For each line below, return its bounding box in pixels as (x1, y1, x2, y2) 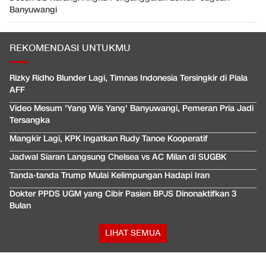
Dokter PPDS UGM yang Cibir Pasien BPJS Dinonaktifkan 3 (9, 188, 237, 200)
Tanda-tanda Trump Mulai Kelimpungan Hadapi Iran (9, 170, 210, 182)
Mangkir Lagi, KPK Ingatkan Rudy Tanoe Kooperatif (9, 133, 208, 145)
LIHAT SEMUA (105, 227, 161, 239)
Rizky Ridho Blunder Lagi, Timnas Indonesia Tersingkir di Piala (9, 72, 248, 84)
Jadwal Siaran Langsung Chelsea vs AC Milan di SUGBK (9, 151, 226, 163)
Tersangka (9, 115, 50, 126)
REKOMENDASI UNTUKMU (9, 42, 131, 55)
